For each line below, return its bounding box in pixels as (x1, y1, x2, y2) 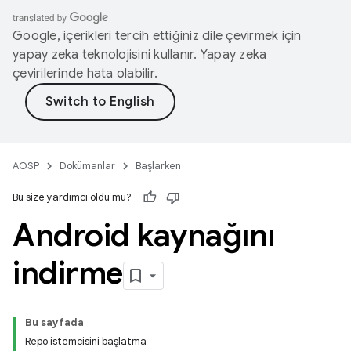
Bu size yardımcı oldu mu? (13, 190, 132, 204)
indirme (13, 253, 123, 292)
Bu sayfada (25, 316, 84, 329)
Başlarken (136, 159, 181, 172)
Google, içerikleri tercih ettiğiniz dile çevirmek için (13, 28, 302, 44)
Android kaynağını (13, 215, 275, 255)
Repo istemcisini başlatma (25, 335, 147, 348)
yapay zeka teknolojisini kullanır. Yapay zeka (13, 47, 267, 63)
